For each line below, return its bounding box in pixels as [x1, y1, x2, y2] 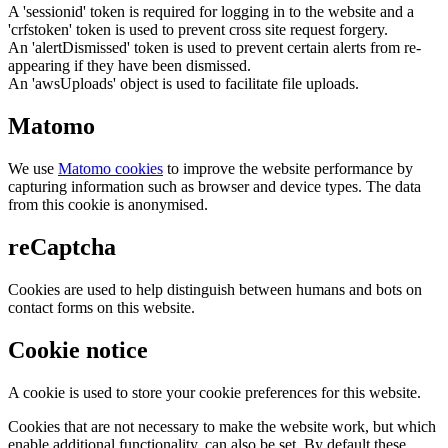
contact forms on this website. [8, 299, 195, 316]
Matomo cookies [58, 160, 163, 178]
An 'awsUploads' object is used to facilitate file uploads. [8, 75, 359, 93]
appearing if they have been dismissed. [8, 57, 251, 75]
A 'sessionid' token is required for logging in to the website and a [8, 3, 414, 21]
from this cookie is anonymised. [8, 196, 208, 214]
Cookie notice [8, 336, 148, 363]
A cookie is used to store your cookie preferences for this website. [8, 383, 421, 401]
